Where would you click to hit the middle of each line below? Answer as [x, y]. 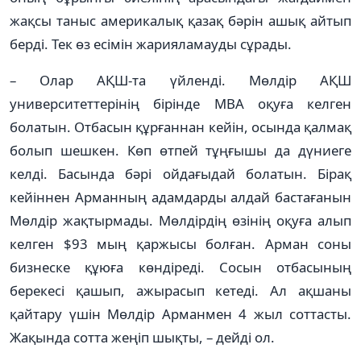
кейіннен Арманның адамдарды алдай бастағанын [180, 197]
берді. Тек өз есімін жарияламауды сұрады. [151, 44]
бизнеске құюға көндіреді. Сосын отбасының [180, 267]
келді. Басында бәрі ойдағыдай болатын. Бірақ [180, 173]
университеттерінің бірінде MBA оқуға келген [180, 103]
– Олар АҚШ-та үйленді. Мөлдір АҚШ [180, 80]
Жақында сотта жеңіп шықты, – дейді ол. [142, 337]
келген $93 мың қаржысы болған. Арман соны [180, 243]
